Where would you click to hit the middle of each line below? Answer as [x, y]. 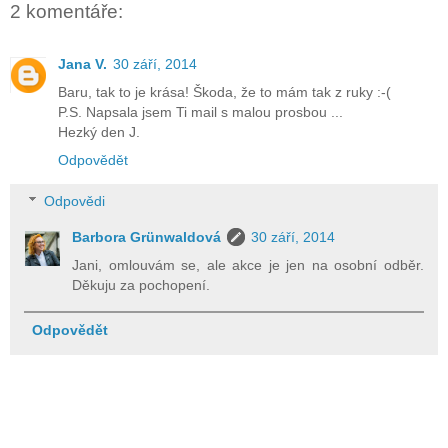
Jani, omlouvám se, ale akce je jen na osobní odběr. [248, 265]
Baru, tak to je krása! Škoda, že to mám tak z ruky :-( [224, 91]
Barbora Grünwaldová [147, 237]
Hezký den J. [99, 131]
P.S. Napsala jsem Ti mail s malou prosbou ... [200, 111]
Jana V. [82, 63]
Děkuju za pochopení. [141, 285]
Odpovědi [75, 201]
